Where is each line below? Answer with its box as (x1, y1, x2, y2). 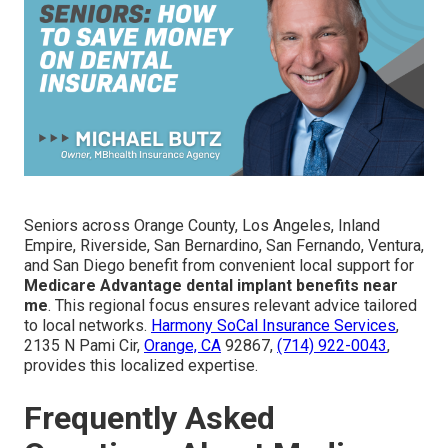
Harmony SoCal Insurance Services (151, 316, 396, 336)
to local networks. (24, 316, 151, 336)
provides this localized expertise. (24, 356, 258, 376)
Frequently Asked (24, 399, 275, 438)
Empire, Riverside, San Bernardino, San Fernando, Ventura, (24, 236, 424, 256)
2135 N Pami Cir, (24, 336, 144, 356)
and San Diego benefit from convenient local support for (24, 256, 414, 276)
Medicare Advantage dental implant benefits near (24, 276, 398, 296)
